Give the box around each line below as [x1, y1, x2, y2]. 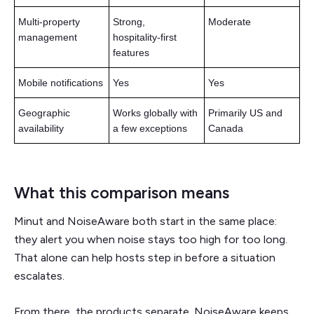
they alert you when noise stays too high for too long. [14, 232, 287, 246]
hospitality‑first [113, 31, 177, 43]
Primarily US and [208, 107, 282, 118]
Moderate [208, 15, 251, 27]
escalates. [14, 268, 67, 282]
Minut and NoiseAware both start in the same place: [14, 214, 277, 228]
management [18, 31, 77, 43]
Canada [208, 122, 243, 134]
